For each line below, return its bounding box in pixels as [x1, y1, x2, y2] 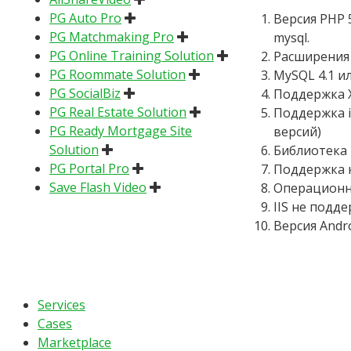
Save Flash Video [49, 178, 147, 196]
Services [38, 295, 85, 313]
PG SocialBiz [49, 84, 121, 102]
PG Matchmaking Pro [49, 27, 174, 45]
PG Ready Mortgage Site [49, 121, 192, 139]
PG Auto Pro [49, 9, 121, 27]
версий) [273, 123, 321, 141]
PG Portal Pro [49, 159, 129, 177]
